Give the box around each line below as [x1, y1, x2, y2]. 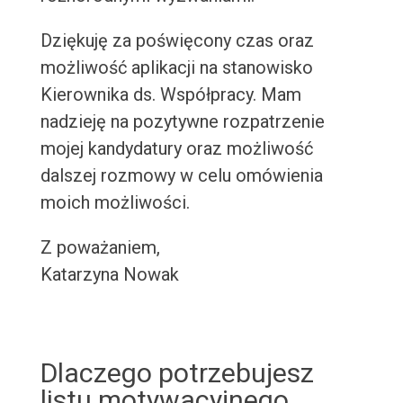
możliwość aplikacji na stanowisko [40, 57, 313, 79]
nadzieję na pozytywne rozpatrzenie [40, 111, 325, 133]
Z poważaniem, [40, 237, 160, 259]
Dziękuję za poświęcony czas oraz [40, 30, 314, 52]
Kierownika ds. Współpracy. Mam [40, 84, 301, 106]
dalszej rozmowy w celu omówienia [40, 165, 323, 187]
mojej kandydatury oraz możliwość [40, 138, 313, 160]
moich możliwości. [40, 192, 190, 214]
